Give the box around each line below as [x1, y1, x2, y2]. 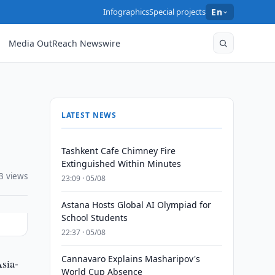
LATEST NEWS [61, 110, 117, 120]
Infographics [103, 6, 150, 17]
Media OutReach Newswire [9, 37, 121, 49]
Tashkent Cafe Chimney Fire [61, 145, 176, 157]
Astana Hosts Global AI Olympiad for [61, 199, 211, 211]
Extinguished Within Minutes [61, 158, 181, 169]
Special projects [149, 6, 206, 17]
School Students [61, 212, 128, 223]
